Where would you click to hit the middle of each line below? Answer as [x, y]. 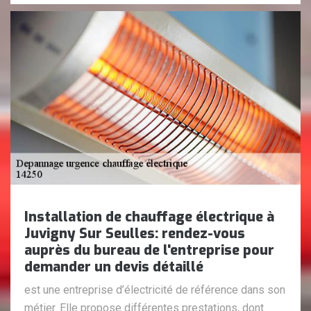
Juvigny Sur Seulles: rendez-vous [135, 234]
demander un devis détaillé [114, 267]
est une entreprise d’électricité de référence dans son [155, 290]
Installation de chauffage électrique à [149, 217]
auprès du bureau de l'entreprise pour [149, 251]
